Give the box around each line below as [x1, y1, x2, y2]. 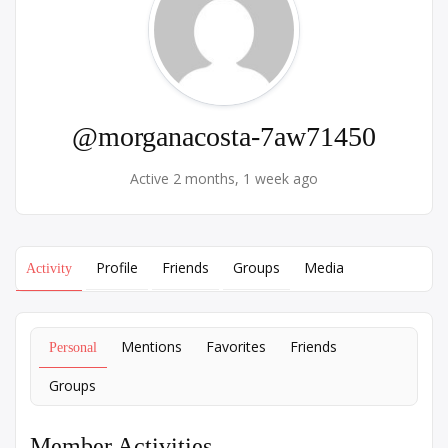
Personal [49, 340, 97, 355]
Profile [96, 258, 138, 277]
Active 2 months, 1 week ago [130, 169, 318, 188]
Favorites [206, 337, 266, 356]
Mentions [121, 337, 182, 356]
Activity [26, 261, 72, 276]
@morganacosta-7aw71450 [72, 121, 376, 152]
